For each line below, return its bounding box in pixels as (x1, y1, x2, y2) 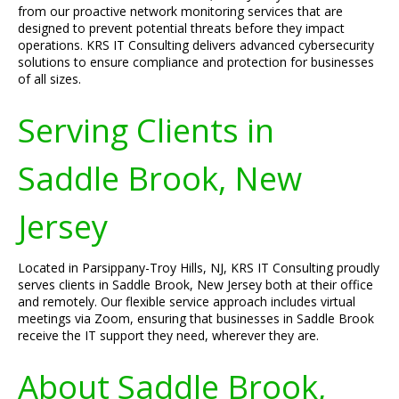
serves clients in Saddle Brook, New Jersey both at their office (18, 276, 373, 293)
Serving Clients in (18, 108, 274, 152)
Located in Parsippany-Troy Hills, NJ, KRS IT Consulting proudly (18, 259, 379, 276)
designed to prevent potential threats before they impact (18, 20, 345, 37)
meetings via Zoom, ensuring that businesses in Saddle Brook (18, 310, 374, 327)
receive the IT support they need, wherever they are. (18, 327, 319, 344)
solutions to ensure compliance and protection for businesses (18, 53, 374, 70)
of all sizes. (18, 70, 81, 87)
